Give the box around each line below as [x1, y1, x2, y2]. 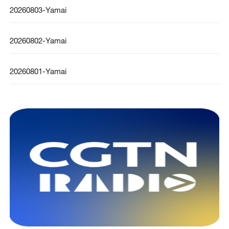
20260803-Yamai [9, 5, 66, 15]
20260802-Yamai [9, 36, 66, 45]
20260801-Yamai [9, 66, 66, 76]
